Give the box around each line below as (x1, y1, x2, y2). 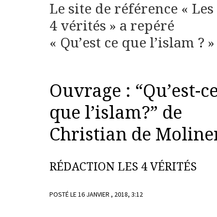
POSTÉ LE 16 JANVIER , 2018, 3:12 (49, 190, 143, 199)
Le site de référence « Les (49, 1, 214, 17)
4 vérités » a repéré (49, 18, 174, 34)
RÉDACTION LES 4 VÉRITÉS (49, 160, 197, 173)
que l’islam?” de (49, 102, 182, 124)
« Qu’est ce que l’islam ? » (49, 35, 215, 51)
